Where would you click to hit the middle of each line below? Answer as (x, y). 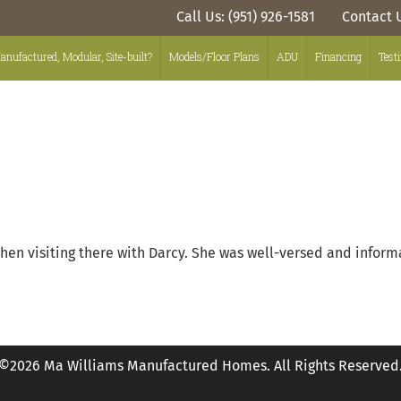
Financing (338, 56)
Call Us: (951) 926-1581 (246, 17)
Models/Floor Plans (214, 56)
